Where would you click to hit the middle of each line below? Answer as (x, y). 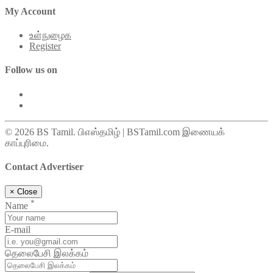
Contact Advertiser (44, 166)
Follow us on (31, 70)
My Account (30, 11)
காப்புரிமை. (27, 143)
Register (45, 46)
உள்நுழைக (50, 35)
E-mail (18, 230)
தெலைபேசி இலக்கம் (47, 253)
